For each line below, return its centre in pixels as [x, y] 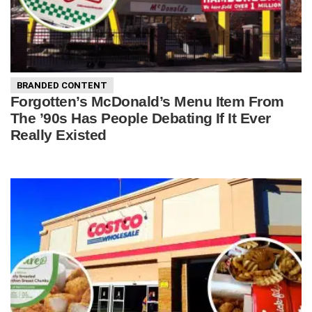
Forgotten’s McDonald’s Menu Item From [147, 101]
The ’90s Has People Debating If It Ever [141, 118]
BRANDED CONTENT [62, 86]
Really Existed [58, 134]
